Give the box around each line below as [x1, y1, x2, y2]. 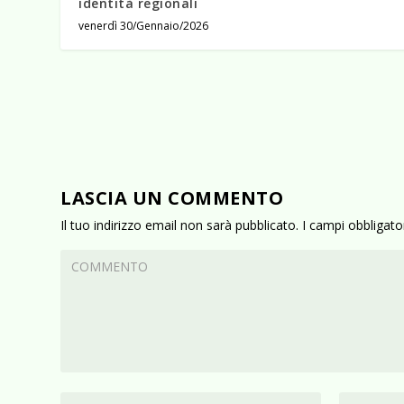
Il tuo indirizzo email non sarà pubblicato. [60, 216, 299, 234]
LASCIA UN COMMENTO [60, 185, 284, 210]
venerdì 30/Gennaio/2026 [78, 17, 209, 33]
